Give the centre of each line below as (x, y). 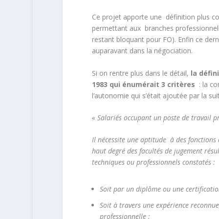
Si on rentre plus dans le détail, (141, 73)
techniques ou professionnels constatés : (153, 162)
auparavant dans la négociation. (142, 51)
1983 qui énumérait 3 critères (144, 84)
